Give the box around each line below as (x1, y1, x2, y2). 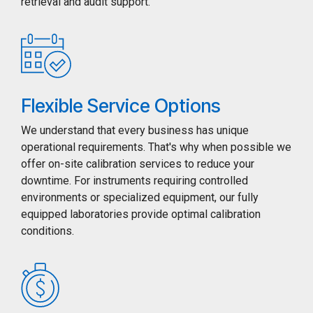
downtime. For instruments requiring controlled (21, 174, 248, 188)
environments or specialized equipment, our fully (21, 191, 259, 205)
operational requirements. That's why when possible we (21, 140, 291, 154)
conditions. (21, 224, 74, 238)
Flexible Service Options (21, 94, 221, 118)
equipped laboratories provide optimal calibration (21, 208, 261, 221)
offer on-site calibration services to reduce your (21, 157, 254, 171)
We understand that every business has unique (21, 124, 249, 138)
